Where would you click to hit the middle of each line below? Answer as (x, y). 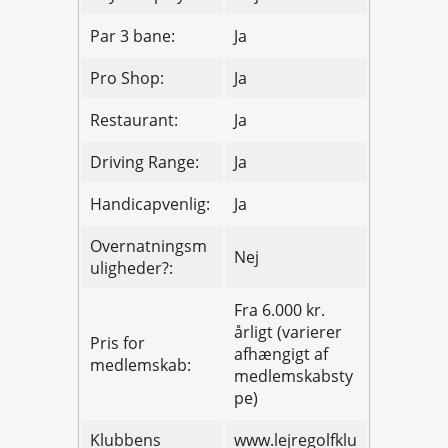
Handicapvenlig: (150, 204)
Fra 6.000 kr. (279, 310)
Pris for (117, 343)
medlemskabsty (293, 376)
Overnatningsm (148, 246)
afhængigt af (281, 354)
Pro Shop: (127, 78)
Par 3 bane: (132, 36)
